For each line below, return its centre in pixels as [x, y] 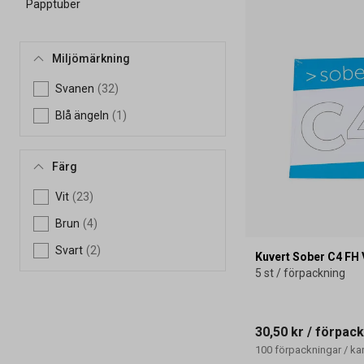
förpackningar [308, 349]
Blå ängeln [82, 115]
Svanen [75, 88]
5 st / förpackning [301, 273]
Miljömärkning [91, 58]
